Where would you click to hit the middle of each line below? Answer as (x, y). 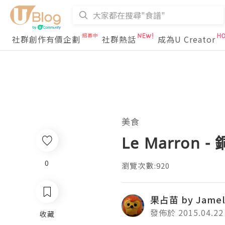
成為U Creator (187, 39)
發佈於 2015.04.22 (187, 212)
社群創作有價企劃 (46, 39)
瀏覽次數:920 (146, 165)
